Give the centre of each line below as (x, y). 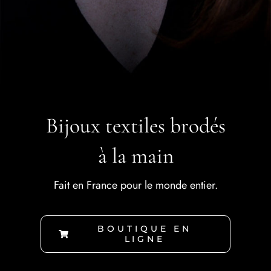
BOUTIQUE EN (145, 228)
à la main (135, 156)
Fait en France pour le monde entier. (135, 185)
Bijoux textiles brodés (135, 126)
